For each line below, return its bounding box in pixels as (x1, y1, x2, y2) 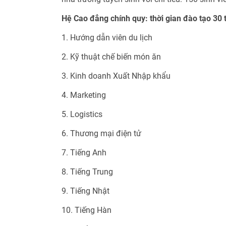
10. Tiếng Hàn (62, 205, 111, 215)
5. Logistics (62, 109, 102, 119)
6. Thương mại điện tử (62, 128, 141, 138)
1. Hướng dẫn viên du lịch (62, 32, 152, 42)
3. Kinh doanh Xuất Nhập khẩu (62, 71, 171, 81)
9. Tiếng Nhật (62, 186, 109, 196)
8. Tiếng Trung (62, 166, 113, 177)
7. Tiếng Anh (62, 147, 106, 157)
